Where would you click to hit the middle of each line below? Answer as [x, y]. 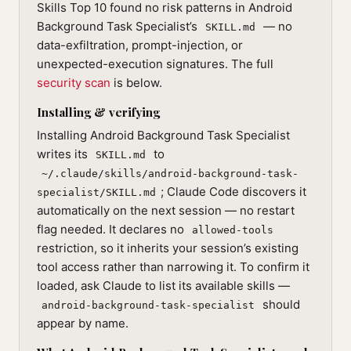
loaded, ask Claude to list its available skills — [163, 286]
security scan [74, 83]
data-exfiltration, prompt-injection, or [140, 45]
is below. [136, 83]
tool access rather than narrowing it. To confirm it [173, 267]
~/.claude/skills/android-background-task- [170, 174]
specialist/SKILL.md [96, 192]
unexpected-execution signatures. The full [155, 64]
